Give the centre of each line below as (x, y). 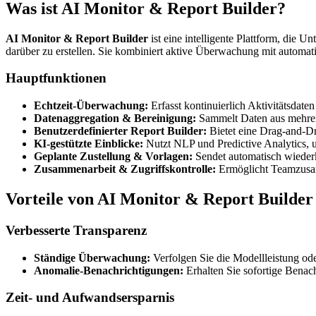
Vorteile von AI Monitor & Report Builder (159, 199)
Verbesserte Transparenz (76, 230)
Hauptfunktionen (56, 78)
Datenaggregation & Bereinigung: (115, 119)
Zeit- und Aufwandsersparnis (90, 298)
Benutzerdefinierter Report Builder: (120, 131)
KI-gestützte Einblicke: (89, 144)
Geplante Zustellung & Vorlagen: (113, 157)
